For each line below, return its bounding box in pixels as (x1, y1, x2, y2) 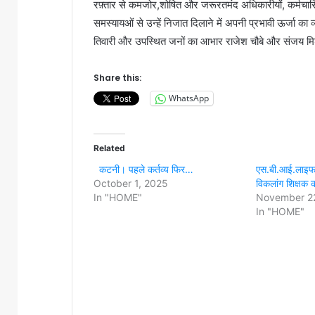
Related (94, 142, 125, 153)
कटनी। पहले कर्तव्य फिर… (94, 162, 193, 175)
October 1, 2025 (94, 176, 168, 189)
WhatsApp (169, 92, 209, 105)
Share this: (94, 71, 141, 84)
